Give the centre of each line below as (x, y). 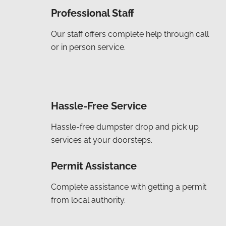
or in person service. (88, 47)
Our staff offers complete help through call (130, 34)
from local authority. (88, 200)
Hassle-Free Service (99, 106)
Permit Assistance (94, 166)
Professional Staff (93, 13)
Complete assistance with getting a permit (129, 187)
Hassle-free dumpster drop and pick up (125, 127)
